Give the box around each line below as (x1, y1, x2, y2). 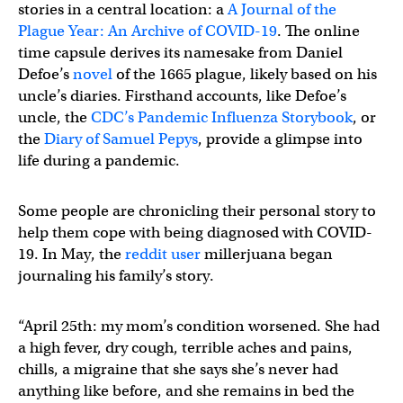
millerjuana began (201, 245, 333, 264)
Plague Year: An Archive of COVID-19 (18, 22, 277, 40)
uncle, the (18, 108, 91, 127)
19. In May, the (18, 245, 125, 264)
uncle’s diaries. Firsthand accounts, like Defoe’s (18, 86, 346, 105)
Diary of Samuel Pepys (44, 130, 198, 148)
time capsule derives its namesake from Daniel (18, 43, 343, 62)
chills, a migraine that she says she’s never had (18, 360, 338, 379)
